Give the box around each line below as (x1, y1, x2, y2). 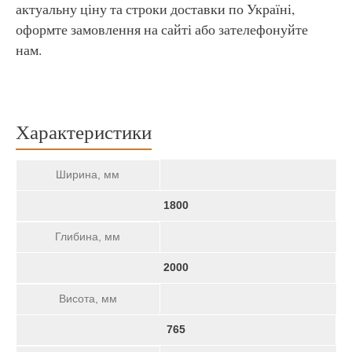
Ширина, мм (56, 168, 120, 181)
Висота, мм (58, 292, 117, 306)
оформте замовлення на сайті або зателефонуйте (16, 19, 308, 38)
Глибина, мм (55, 230, 121, 244)
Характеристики (16, 118, 152, 145)
